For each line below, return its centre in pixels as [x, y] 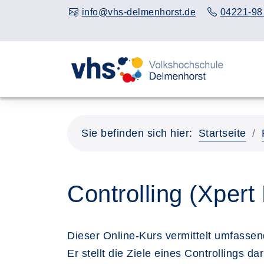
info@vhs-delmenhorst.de [138, 12]
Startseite [222, 133]
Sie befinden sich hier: [137, 133]
